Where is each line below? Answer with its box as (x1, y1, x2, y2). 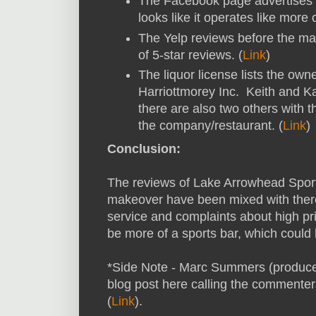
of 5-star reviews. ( (138, 47, 243, 62)
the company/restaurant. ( (138, 119, 283, 133)
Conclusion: (107, 141, 181, 156)
